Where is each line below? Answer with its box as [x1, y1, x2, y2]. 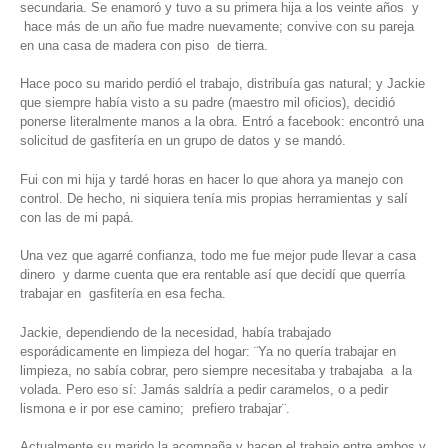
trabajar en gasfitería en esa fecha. [20, 286, 226, 302]
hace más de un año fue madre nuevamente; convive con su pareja [20, 18, 414, 34]
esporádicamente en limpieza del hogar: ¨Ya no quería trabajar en [20, 343, 396, 359]
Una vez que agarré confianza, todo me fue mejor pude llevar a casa [20, 248, 416, 264]
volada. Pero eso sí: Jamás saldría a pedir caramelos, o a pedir [20, 381, 388, 397]
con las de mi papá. [20, 209, 134, 225]
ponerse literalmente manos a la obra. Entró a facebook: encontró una [20, 114, 424, 130]
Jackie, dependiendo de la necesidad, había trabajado [20, 324, 331, 340]
